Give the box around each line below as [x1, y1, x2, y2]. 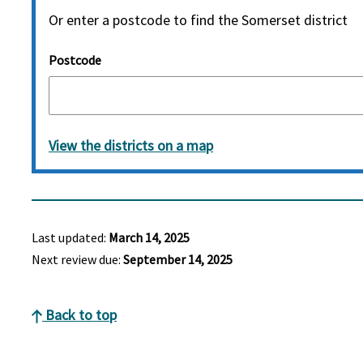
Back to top [42, 305, 117, 324]
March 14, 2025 [109, 228, 190, 246]
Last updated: [32, 228, 109, 246]
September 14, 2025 [123, 250, 233, 267]
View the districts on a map [49, 135, 213, 155]
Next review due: [32, 250, 123, 267]
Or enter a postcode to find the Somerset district [49, 10, 348, 29]
